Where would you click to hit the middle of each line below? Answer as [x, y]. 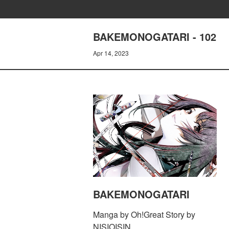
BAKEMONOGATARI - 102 [155, 37]
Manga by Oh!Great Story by [144, 215]
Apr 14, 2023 [111, 53]
